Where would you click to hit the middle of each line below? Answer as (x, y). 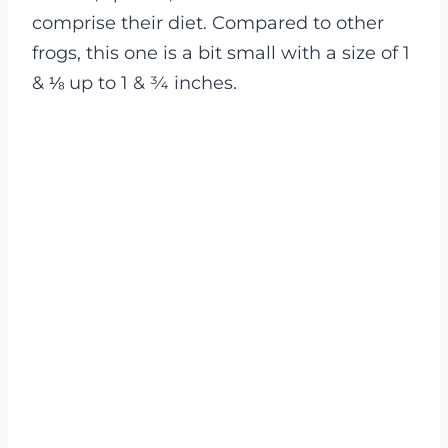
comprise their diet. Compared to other (208, 23)
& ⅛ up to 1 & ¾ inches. (134, 83)
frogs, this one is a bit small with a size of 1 (221, 53)
